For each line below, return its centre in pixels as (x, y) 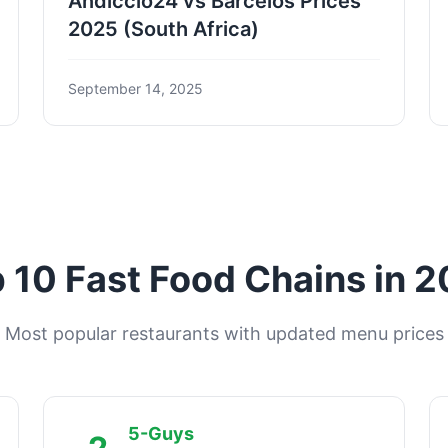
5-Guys (160, 433)
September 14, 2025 (135, 88)
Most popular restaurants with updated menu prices (224, 333)
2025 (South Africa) (163, 28)
